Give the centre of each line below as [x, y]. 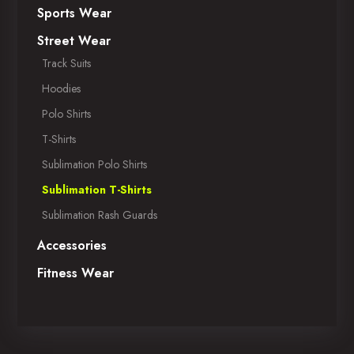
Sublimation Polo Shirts [95, 164]
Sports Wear [75, 13]
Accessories [72, 245]
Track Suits [67, 63]
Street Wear [74, 40]
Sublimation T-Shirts [97, 189]
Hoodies [62, 88]
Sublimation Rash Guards [100, 215]
